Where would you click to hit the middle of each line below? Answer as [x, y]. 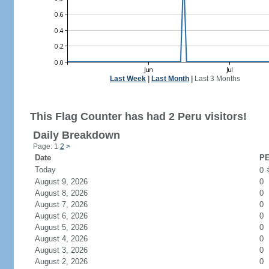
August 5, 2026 [68, 227]
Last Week [128, 79]
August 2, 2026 [68, 261]
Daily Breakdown [76, 135]
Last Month [170, 79]
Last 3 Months [217, 79]
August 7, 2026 [68, 204]
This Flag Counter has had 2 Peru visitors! [138, 116]
